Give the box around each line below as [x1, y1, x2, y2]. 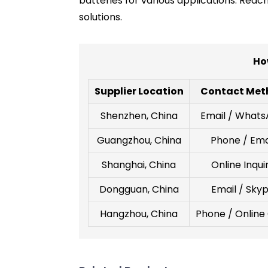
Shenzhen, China [100, 108, 178, 123]
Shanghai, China [102, 157, 176, 172]
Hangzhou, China [100, 206, 178, 221]
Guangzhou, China [96, 133, 181, 147]
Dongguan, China [99, 182, 179, 196]
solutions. [79, 10, 122, 24]
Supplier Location [94, 84, 184, 98]
